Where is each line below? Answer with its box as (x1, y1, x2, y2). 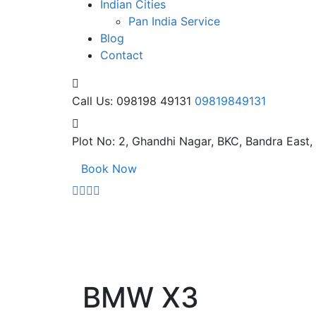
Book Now (81, 161, 137, 176)
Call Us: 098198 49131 (72, 93, 191, 108)
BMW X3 (83, 279, 199, 315)
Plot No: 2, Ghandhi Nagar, (72, 133, 214, 148)
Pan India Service (128, 13, 220, 28)
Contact (100, 47, 143, 62)
